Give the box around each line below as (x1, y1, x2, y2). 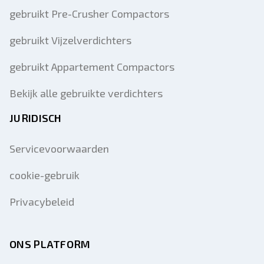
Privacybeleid (9, 195, 74, 208)
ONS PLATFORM (9, 237, 91, 250)
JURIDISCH (9, 111, 62, 124)
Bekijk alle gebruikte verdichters (9, 87, 163, 100)
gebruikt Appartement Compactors (9, 60, 174, 73)
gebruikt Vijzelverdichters (9, 34, 131, 47)
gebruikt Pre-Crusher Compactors (9, 7, 169, 20)
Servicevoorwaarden (9, 142, 109, 155)
